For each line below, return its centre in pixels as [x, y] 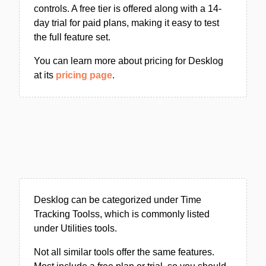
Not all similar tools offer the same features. [124, 252]
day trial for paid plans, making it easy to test [126, 23]
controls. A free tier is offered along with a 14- [128, 9]
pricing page [84, 75]
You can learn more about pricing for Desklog [129, 61]
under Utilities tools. [75, 228]
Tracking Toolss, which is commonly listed [122, 214]
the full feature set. [72, 37]
